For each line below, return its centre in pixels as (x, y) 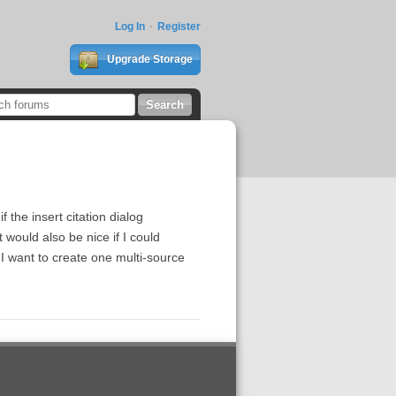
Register (179, 27)
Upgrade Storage (148, 59)
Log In (129, 27)
